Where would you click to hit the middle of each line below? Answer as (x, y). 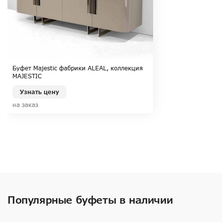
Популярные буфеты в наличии (90, 200)
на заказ (25, 105)
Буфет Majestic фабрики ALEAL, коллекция (78, 68)
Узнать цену (39, 92)
